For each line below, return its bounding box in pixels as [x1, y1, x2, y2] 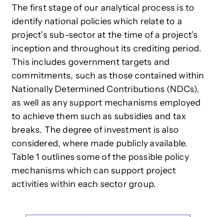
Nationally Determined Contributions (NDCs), [12, 83, 200, 94]
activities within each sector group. [12, 178, 156, 189]
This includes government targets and [12, 56, 170, 67]
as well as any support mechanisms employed [12, 97, 201, 108]
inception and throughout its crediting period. [12, 43, 202, 54]
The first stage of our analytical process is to [12, 2, 195, 13]
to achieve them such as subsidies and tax [12, 110, 186, 122]
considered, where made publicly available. [12, 138, 188, 149]
